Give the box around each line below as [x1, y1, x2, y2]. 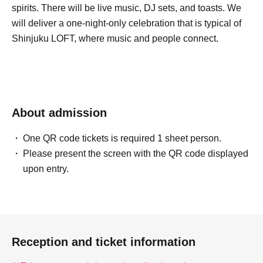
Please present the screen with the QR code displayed [23, 148, 249, 159]
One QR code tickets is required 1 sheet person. [23, 133, 222, 143]
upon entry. [23, 163, 69, 174]
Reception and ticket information [12, 235, 195, 248]
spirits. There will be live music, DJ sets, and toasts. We [12, 2, 241, 13]
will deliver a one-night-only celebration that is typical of [12, 18, 241, 28]
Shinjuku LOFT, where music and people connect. [12, 33, 218, 43]
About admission [12, 106, 107, 119]
